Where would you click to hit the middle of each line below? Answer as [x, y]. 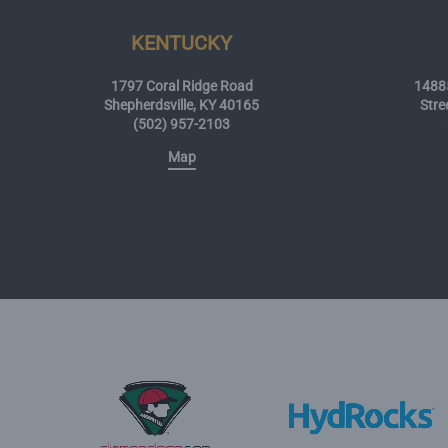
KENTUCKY [182, 42]
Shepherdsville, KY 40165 [182, 104]
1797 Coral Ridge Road [181, 85]
